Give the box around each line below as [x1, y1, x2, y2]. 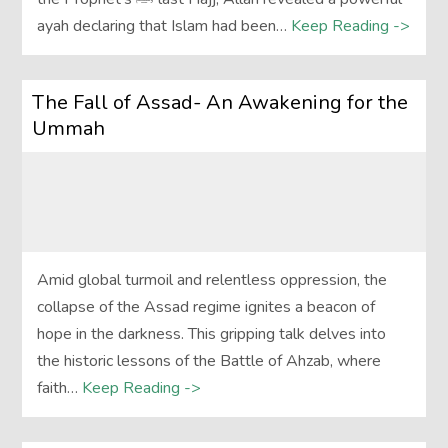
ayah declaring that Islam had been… [37, 15, 288, 38]
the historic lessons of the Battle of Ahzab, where [37, 350, 382, 373]
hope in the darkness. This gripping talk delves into [37, 323, 387, 346]
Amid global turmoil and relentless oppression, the [37, 269, 388, 292]
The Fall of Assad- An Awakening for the [32, 89, 409, 117]
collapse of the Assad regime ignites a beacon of [37, 296, 376, 319]
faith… [37, 377, 79, 400]
